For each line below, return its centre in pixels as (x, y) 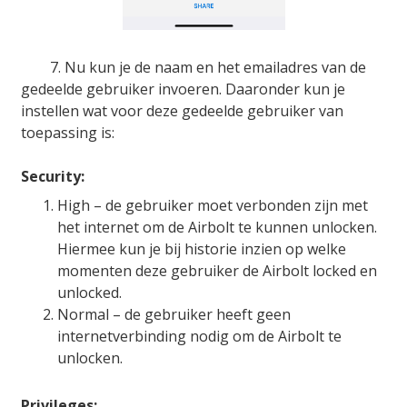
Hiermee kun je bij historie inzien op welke (202, 248)
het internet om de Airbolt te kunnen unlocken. (217, 227)
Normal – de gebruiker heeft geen (174, 314)
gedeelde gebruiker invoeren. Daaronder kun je (183, 89)
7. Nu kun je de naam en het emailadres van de (194, 67)
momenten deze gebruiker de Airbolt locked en (217, 270)
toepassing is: (68, 132)
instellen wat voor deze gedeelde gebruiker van (182, 110)
